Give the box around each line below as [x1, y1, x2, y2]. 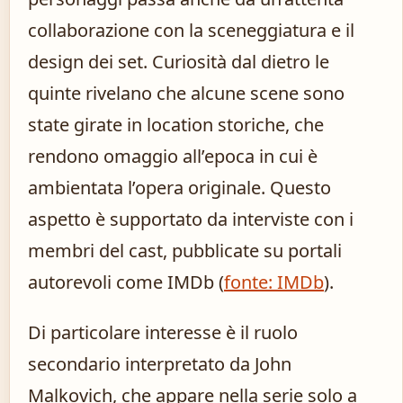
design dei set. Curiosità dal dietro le [28, 49, 329, 75]
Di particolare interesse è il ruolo [28, 320, 298, 345]
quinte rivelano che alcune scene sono [28, 81, 345, 106]
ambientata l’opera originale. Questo [28, 175, 331, 201]
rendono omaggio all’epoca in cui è [28, 144, 318, 169]
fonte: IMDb [224, 270, 324, 295]
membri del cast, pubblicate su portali [28, 238, 342, 264]
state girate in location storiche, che [28, 112, 324, 138]
